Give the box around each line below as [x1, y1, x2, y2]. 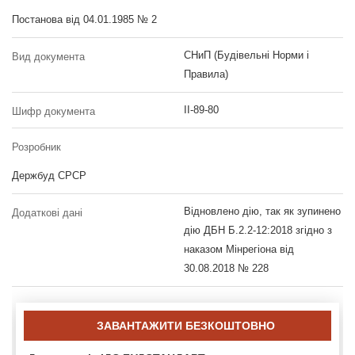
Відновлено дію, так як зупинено [183, 204, 341, 217]
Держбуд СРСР [12, 169, 86, 181]
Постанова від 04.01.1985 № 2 [12, 13, 157, 25]
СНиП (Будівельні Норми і [183, 48, 309, 61]
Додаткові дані [12, 206, 82, 219]
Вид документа [12, 50, 85, 63]
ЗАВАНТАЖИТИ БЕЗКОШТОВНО [96, 319, 275, 332]
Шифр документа [12, 105, 95, 117]
